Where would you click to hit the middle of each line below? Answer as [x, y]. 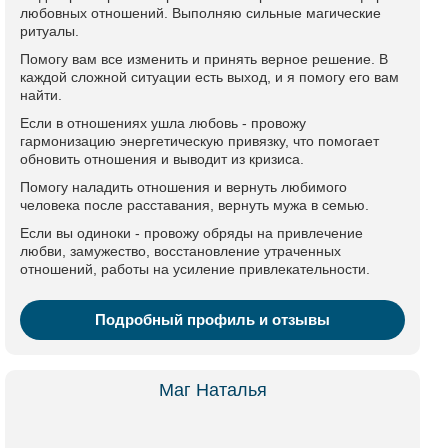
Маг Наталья [212, 390]
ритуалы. [49, 31]
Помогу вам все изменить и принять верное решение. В [204, 59]
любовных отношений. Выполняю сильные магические [200, 13]
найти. [41, 95]
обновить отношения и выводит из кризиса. [162, 159]
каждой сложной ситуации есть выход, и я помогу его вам [209, 77]
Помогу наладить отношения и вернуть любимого [183, 187]
